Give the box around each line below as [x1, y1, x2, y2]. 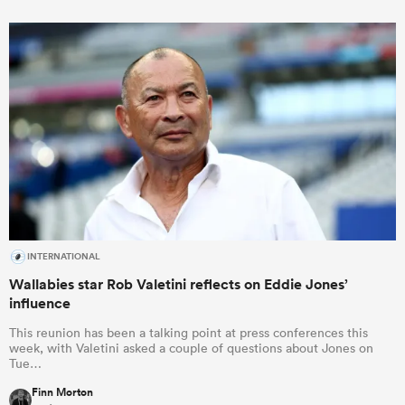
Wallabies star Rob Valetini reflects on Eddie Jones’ [9, 274, 348, 294]
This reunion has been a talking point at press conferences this [9, 324, 368, 341]
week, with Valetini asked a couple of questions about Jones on [9, 339, 373, 356]
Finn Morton [32, 383, 93, 400]
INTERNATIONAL [27, 249, 100, 264]
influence [9, 293, 71, 313]
